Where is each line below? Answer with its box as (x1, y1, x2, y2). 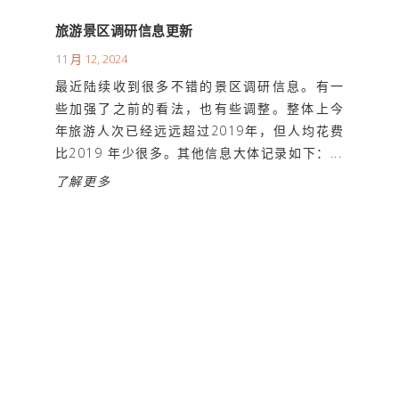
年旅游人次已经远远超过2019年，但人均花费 (54, 122, 345, 140)
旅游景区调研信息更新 (54, 21, 193, 40)
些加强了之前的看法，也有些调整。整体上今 (54, 100, 345, 118)
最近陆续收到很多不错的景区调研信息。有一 (54, 77, 345, 95)
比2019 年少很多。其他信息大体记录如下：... (54, 144, 343, 162)
